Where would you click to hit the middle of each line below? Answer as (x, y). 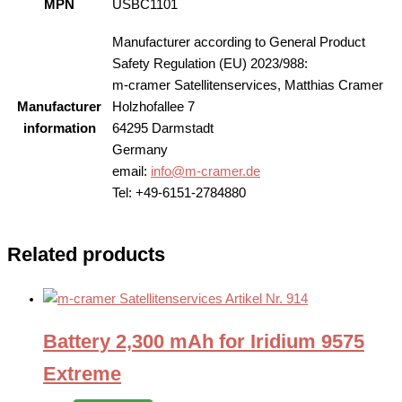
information (59, 128)
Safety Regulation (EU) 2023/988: (210, 64)
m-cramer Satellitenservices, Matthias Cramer (248, 86)
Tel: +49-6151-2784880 (179, 193)
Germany (140, 150)
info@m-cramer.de (205, 172)
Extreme (82, 373)
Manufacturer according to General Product (239, 43)
